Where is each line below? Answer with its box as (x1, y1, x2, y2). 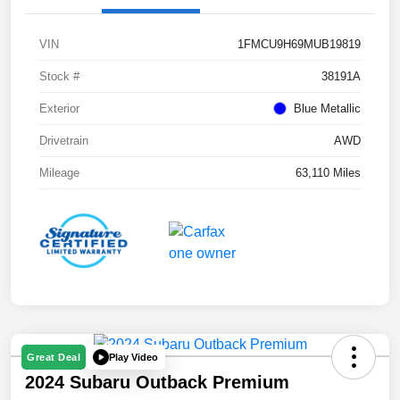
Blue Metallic (294, 102, 361, 116)
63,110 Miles (296, 166, 361, 180)
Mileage (39, 166, 79, 180)
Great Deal (27, 352, 80, 363)
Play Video (109, 351, 158, 362)
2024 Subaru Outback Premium (25, 372, 289, 393)
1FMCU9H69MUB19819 (237, 37, 361, 52)
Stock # (39, 70, 79, 84)
